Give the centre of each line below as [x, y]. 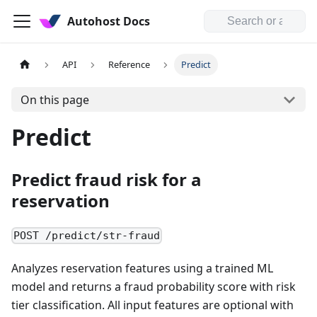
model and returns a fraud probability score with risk [154, 287]
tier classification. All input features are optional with [152, 305]
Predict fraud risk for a [106, 179]
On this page [54, 99]
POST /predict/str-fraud [87, 236]
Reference [129, 65]
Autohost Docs [109, 21]
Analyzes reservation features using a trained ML [142, 269]
